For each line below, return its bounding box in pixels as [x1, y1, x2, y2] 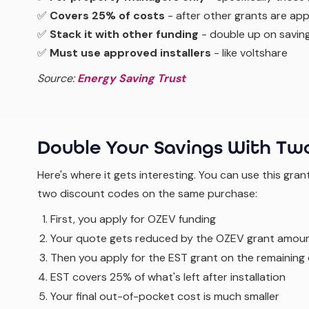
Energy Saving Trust [77, 71, 186, 86]
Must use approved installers [50, 46, 211, 60]
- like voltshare [211, 46, 288, 60]
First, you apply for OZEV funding [50, 212, 216, 226]
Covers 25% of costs [50, 8, 165, 23]
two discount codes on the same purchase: [37, 186, 257, 201]
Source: [37, 71, 77, 86]
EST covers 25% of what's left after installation [50, 270, 286, 284]
